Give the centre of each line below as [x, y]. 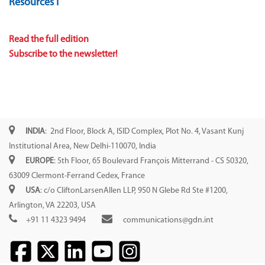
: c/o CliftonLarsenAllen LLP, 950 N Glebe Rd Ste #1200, [134, 191]
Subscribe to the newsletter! [63, 55]
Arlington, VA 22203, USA [52, 206]
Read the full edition [49, 40]
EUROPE [40, 161]
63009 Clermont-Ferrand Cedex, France [77, 176]
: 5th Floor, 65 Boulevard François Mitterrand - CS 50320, [151, 161]
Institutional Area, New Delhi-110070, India [83, 147]
